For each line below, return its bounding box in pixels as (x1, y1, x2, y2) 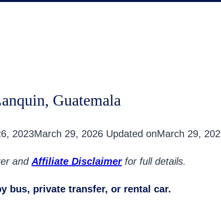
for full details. (122, 156, 186, 167)
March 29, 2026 (34, 128, 103, 140)
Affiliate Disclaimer (32, 156, 122, 167)
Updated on (106, 128, 157, 140)
